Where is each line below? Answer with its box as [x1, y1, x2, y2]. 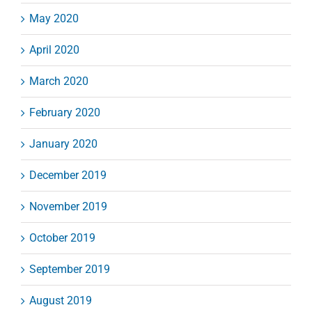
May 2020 [29, 12, 79, 26]
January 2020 [29, 137, 97, 151]
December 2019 [29, 169, 107, 182]
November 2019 [29, 200, 107, 214]
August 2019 [29, 294, 92, 308]
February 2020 [29, 106, 100, 120]
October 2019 [29, 231, 95, 245]
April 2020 [29, 43, 79, 57]
